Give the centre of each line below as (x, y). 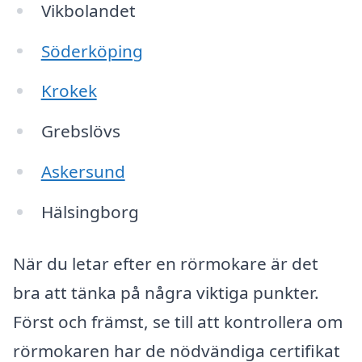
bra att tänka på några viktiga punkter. (166, 292)
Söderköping (92, 51)
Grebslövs (80, 131)
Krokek (69, 91)
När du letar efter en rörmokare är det (166, 263)
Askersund (83, 172)
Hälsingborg (90, 211)
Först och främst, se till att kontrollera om (178, 321)
